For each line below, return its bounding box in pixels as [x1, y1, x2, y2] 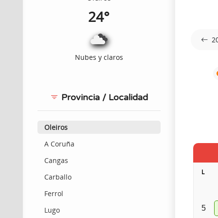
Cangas [44, 156, 69, 165]
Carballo [44, 172, 72, 182]
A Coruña [44, 139, 75, 149]
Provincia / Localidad [58, 92, 148, 103]
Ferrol [44, 188, 64, 198]
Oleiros [44, 123, 68, 132]
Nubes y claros [74, 53, 123, 62]
